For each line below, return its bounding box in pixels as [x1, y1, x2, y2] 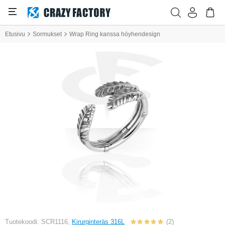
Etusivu [5, 31, 25, 38]
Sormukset [33, 31, 62, 38]
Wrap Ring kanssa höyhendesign [69, 31, 160, 38]
